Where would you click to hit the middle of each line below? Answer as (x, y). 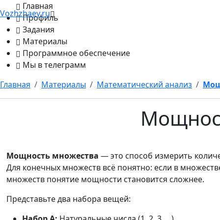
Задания (39, 29)
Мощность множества (53, 156)
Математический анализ (144, 84)
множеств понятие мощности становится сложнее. (105, 179)
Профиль (41, 18)
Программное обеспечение (76, 53)
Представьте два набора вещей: (69, 199)
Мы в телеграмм (54, 65)
